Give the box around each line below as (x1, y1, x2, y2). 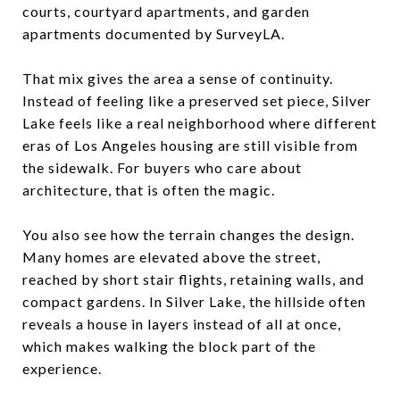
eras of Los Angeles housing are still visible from (22, 136, 358, 154)
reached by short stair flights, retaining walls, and (22, 270, 364, 287)
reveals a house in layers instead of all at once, (22, 314, 341, 332)
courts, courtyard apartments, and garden (22, 2, 310, 20)
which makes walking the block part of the (22, 337, 316, 354)
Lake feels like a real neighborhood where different (22, 113, 377, 131)
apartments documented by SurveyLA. (22, 24, 285, 42)
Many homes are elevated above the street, (22, 247, 321, 265)
